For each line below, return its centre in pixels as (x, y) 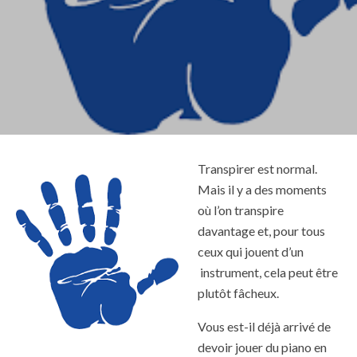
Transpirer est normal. (257, 169)
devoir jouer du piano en (262, 347)
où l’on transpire (241, 210)
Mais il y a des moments (262, 190)
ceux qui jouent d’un (251, 252)
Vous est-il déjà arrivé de (264, 327)
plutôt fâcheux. (238, 293)
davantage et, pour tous (261, 231)
